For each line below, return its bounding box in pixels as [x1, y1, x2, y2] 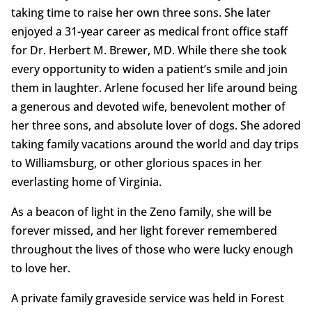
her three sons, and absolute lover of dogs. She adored [10, 118, 301, 134]
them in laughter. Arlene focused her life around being [10, 80, 297, 96]
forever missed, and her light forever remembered [10, 223, 277, 239]
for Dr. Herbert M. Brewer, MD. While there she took [10, 42, 287, 58]
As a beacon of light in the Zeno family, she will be [10, 204, 272, 220]
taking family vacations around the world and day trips [10, 136, 299, 153]
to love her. [10, 260, 70, 276]
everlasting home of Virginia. [10, 174, 162, 190]
